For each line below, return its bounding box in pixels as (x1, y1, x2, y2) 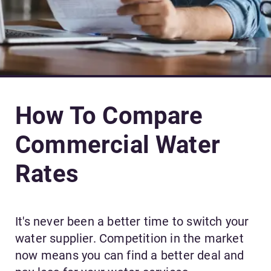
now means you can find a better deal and (15, 248, 244, 263)
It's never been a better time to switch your (15, 214, 249, 229)
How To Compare (15, 102, 203, 131)
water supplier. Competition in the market (15, 231, 244, 246)
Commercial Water (15, 131, 221, 160)
